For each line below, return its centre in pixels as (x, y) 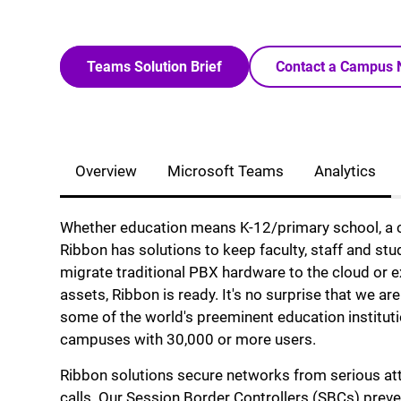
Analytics (345, 171)
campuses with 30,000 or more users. (190, 339)
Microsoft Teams (226, 171)
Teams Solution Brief (154, 67)
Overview (106, 171)
